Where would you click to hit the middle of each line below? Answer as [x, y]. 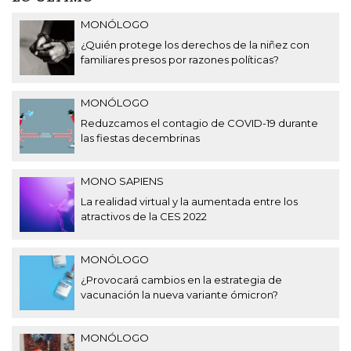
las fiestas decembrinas [140, 138]
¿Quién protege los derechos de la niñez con [195, 44]
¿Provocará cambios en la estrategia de [181, 279]
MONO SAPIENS [122, 181]
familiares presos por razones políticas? [180, 59]
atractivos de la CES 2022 [144, 216]
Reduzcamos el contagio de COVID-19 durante [199, 123]
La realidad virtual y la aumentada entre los [189, 201]
